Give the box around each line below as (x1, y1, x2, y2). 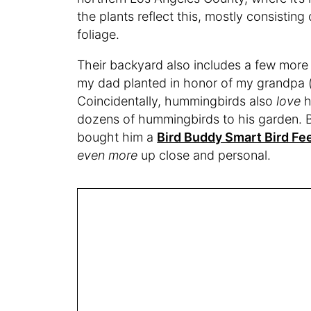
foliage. (77, 27, 124, 42)
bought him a (77, 130, 158, 145)
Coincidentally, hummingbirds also (77, 94, 277, 109)
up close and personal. (137, 148, 271, 163)
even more (77, 148, 138, 163)
